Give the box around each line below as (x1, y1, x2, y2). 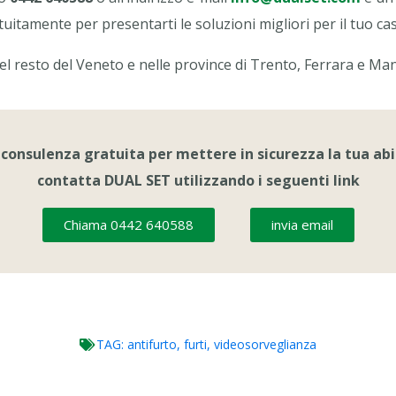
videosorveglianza (214, 336, 316, 353)
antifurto (127, 336, 177, 353)
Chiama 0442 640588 (63, 216, 194, 233)
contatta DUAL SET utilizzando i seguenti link (36, 171, 360, 190)
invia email (270, 216, 333, 233)
